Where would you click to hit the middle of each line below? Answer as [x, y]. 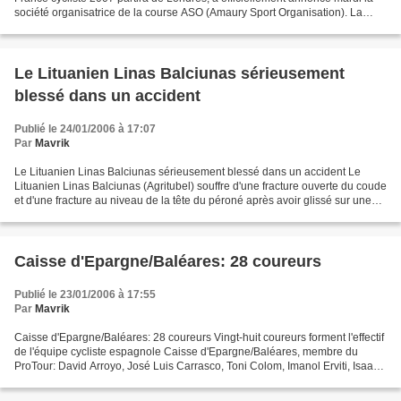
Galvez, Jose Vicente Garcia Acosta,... [106, 380]
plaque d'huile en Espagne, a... [90, 215]
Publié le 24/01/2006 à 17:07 [85, 129]
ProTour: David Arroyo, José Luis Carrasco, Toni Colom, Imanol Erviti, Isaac [196, 366]
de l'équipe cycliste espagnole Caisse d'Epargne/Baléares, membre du [186, 352]
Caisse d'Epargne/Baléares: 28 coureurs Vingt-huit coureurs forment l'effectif [199, 337]
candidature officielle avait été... [91, 27]
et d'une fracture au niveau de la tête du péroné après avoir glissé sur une [193, 200]
